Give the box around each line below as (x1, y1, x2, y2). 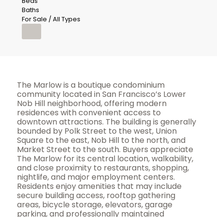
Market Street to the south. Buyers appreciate (17, 144, 193, 155)
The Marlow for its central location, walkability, (17, 153, 193, 164)
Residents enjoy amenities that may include (17, 181, 182, 192)
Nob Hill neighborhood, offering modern (17, 98, 167, 109)
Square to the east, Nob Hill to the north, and (17, 135, 186, 146)
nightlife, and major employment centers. (17, 171, 175, 183)
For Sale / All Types (22, 15, 80, 24)
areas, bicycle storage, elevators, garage (17, 199, 172, 210)
